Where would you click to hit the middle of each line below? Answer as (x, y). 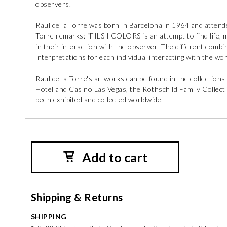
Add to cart (115, 157)
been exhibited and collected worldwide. (99, 100)
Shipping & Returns (77, 197)
